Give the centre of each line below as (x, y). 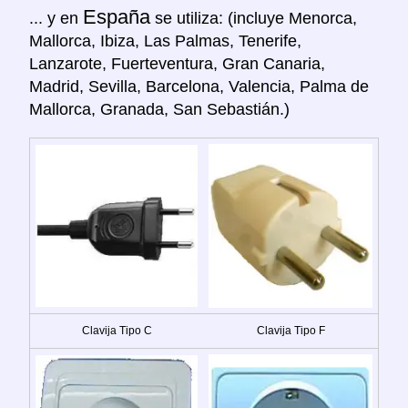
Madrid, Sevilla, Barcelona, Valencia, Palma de (199, 86)
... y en (56, 18)
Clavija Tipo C (117, 330)
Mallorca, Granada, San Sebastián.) (159, 109)
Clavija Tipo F (291, 330)
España (117, 16)
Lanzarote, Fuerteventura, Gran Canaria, (177, 63)
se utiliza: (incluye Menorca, (254, 18)
